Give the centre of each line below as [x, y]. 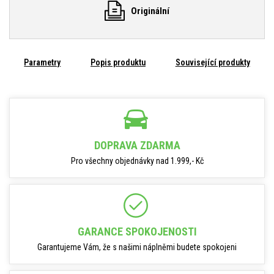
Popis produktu [118, 62]
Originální [150, 11]
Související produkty [213, 62]
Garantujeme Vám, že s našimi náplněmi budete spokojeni [137, 247]
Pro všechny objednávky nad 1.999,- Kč [137, 161]
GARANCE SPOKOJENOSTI [137, 231]
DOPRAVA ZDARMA [137, 145]
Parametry [43, 62]
